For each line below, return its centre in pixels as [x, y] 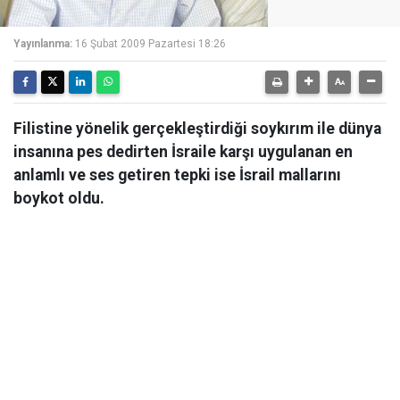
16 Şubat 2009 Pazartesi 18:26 [150, 44]
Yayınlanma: [43, 44]
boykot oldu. [59, 198]
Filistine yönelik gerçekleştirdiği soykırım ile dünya [197, 129]
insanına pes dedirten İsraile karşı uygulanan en [183, 152]
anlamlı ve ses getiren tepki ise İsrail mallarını [177, 175]
